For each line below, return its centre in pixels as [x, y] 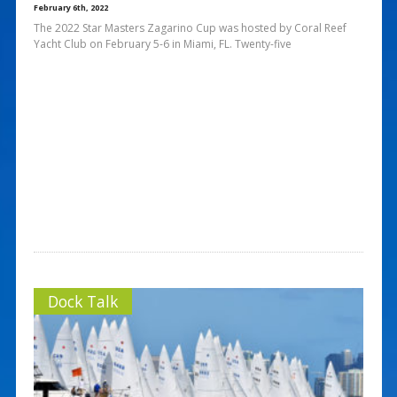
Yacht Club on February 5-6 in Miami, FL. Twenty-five [162, 43]
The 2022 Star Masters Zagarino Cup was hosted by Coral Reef [190, 27]
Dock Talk [82, 301]
